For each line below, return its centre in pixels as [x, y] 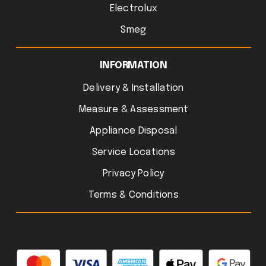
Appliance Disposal [134, 131]
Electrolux [134, 9]
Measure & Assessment [133, 110]
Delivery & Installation [134, 88]
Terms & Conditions [133, 195]
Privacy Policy [134, 174]
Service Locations [133, 153]
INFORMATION [133, 66]
